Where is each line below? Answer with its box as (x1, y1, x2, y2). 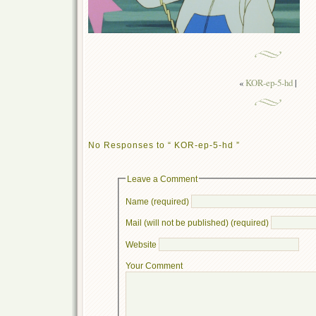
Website (125, 240, 157, 250)
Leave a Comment (126, 174, 197, 183)
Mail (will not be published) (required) (125, 218, 269, 228)
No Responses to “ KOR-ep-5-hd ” (88, 140, 240, 150)
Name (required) (125, 196, 189, 206)
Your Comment (125, 260, 183, 270)
